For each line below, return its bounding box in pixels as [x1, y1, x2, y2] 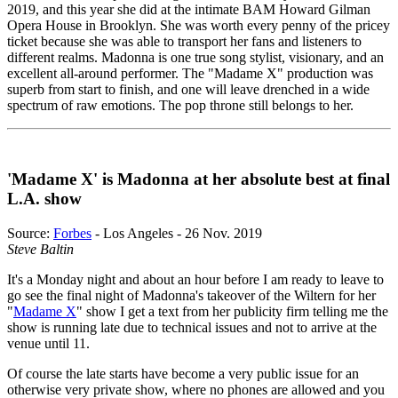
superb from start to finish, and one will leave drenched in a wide [7, 82, 370, 98]
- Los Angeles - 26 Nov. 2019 [92, 225, 262, 241]
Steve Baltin [7, 241, 74, 257]
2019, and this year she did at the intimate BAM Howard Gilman [7, 2, 370, 18]
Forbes [53, 225, 92, 241]
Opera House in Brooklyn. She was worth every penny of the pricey [7, 18, 390, 34]
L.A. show [7, 189, 82, 209]
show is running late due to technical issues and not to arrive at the [7, 319, 377, 335]
